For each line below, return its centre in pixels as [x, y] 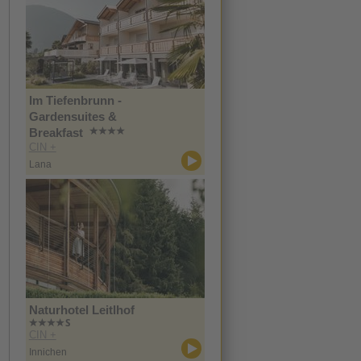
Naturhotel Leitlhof [81, 310]
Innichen [48, 352]
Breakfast [56, 133]
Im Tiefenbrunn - [75, 100]
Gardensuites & [73, 116]
